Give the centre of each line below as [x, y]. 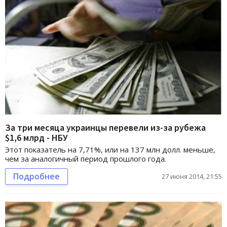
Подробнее [36, 176]
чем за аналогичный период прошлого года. [86, 158]
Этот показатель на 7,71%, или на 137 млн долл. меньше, [110, 149]
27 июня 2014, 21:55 [192, 176]
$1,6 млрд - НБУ [36, 137]
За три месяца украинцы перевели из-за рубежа [105, 127]
